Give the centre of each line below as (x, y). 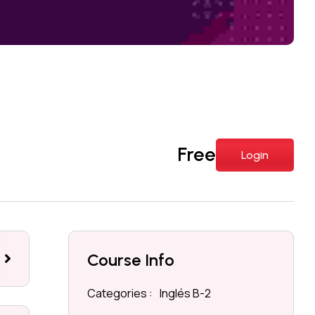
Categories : (120, 293)
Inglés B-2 (186, 293)
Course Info (131, 259)
